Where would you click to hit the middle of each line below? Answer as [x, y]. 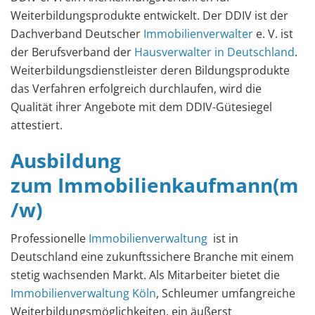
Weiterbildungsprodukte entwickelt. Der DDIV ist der [149, 15]
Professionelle [50, 238]
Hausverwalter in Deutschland [214, 52]
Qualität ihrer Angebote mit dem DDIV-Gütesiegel [141, 107]
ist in [223, 238]
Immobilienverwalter [198, 34]
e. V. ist [273, 34]
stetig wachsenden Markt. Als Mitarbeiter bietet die [145, 275]
